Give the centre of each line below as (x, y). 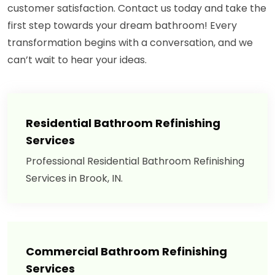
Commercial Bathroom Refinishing (126, 252)
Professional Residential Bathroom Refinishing (135, 161)
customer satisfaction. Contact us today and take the (137, 9)
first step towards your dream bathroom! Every (122, 26)
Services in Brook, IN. (74, 179)
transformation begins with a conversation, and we (130, 43)
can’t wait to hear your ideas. (77, 60)
